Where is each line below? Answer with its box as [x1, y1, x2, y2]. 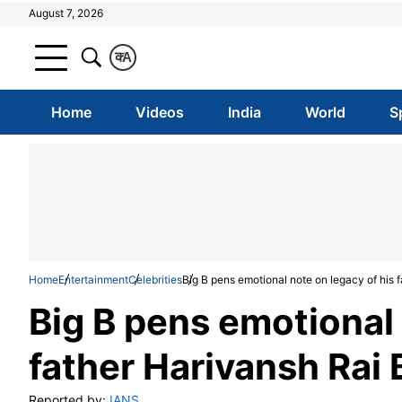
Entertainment [58, 273, 128, 286]
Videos [135, 103, 184, 121]
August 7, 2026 [29, 6, 103, 20]
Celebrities [128, 273, 182, 286]
